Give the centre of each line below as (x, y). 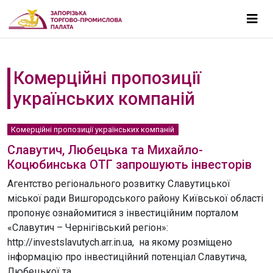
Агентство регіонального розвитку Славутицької (119, 184)
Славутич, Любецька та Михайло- (105, 150)
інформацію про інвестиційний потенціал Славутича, (127, 257)
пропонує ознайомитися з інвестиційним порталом (123, 213)
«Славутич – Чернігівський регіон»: (88, 228)
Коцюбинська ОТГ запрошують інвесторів (129, 165)
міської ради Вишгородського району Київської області (135, 198)
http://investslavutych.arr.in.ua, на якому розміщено (120, 242)
